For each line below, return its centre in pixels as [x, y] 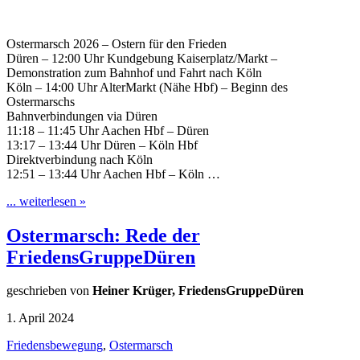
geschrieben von [49, 291]
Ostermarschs [41, 101]
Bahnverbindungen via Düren [82, 116]
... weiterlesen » [46, 201]
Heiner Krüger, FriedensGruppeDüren [198, 291]
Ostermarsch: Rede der [103, 235]
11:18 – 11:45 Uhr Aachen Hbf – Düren [108, 130]
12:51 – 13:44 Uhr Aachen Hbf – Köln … [113, 174]
